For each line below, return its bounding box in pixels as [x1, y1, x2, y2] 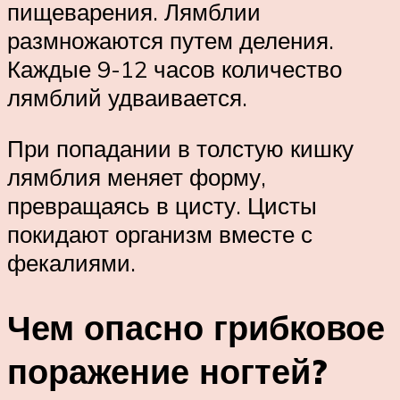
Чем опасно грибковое [7, 305, 385, 350]
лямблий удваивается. [7, 82, 247, 112]
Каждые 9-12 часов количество [7, 54, 342, 83]
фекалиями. [7, 248, 136, 278]
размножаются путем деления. [7, 25, 334, 54]
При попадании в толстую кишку [7, 134, 354, 163]
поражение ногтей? [7, 349, 327, 394]
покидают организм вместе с [7, 220, 312, 249]
